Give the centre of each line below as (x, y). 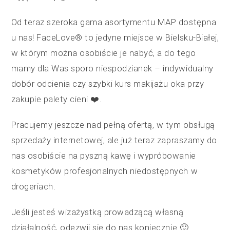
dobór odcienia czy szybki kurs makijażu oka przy (108, 84)
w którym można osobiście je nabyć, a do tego (103, 53)
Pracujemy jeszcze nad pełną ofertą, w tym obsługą (113, 125)
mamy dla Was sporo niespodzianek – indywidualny (112, 69)
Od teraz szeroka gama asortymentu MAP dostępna (114, 22)
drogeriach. (33, 187)
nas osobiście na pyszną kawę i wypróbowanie (103, 156)
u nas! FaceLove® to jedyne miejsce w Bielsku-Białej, (115, 38)
